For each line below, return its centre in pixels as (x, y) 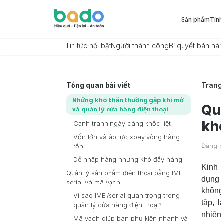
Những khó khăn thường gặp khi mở (128, 100)
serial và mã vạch (93, 182)
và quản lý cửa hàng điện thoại (120, 109)
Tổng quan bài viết (98, 85)
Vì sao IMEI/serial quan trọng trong (127, 196)
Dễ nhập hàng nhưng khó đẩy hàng (128, 160)
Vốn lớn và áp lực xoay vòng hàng (127, 137)
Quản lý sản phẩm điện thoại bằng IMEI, (126, 173)
